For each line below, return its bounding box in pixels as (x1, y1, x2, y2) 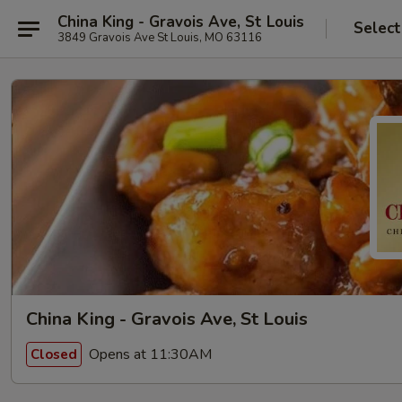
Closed (31, 345, 77, 363)
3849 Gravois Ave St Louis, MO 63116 (57, 29, 262, 46)
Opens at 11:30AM (85, 344, 212, 364)
